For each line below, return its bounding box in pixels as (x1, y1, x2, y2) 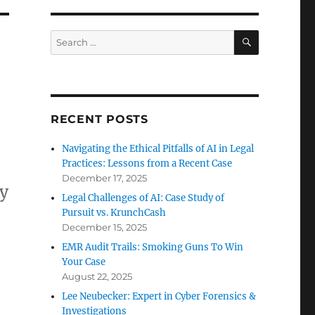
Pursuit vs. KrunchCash (62, 207, 167, 219)
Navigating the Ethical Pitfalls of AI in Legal (62, 143, 255, 155)
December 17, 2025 (62, 172, 148, 184)
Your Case (62, 256, 106, 268)
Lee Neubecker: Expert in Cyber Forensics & (62, 290, 257, 302)
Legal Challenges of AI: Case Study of (62, 192, 225, 204)
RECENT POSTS (50, 112, 148, 126)
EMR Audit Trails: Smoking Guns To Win (62, 241, 244, 253)
